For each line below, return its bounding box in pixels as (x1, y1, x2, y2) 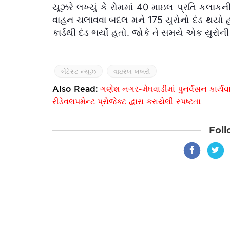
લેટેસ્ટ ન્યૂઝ (61, 67, 96, 75)
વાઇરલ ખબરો (113, 67, 150, 75)
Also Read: (52, 84, 100, 93)
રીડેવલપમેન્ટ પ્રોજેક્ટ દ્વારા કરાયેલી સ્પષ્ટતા (52, 96, 201, 106)
